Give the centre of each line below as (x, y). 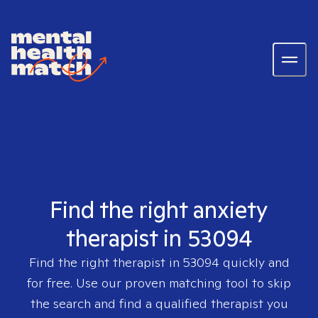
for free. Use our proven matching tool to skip (159, 283)
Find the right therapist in (106, 262)
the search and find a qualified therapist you (159, 303)
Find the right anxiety (159, 209)
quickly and (254, 262)
